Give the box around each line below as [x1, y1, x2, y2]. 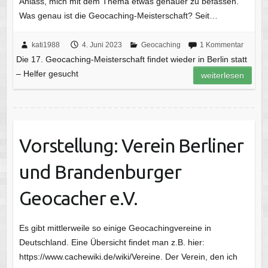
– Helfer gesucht [16, 68, 78, 78]
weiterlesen [201, 70, 245, 80]
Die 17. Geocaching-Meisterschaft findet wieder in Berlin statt [16, 54, 247, 64]
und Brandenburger [19, 160, 181, 182]
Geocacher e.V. [19, 187, 138, 209]
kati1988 [31, 40, 60, 49]
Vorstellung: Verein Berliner [19, 134, 243, 156]
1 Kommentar [199, 40, 243, 49]
